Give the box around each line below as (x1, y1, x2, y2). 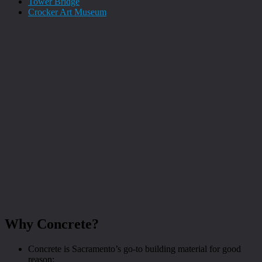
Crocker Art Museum (28, 7, 106, 18)
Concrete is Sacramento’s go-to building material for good (28, 244, 241, 254)
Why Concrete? (5, 216, 99, 232)
